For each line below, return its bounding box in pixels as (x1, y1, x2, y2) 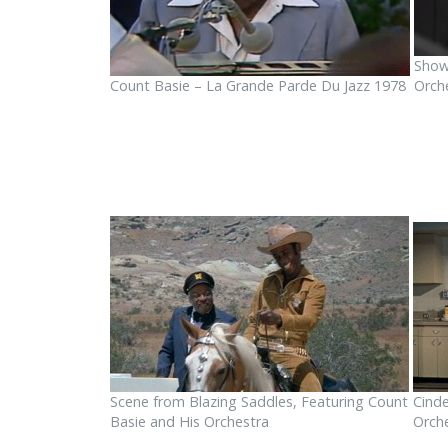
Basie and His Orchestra (109, 411, 269, 431)
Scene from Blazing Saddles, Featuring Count (109, 391, 408, 411)
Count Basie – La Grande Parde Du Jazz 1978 (109, 75, 406, 95)
